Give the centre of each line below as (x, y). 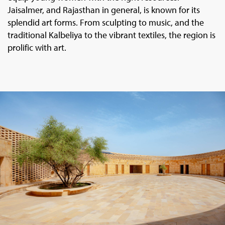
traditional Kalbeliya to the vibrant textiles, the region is (111, 35)
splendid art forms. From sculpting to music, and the (106, 23)
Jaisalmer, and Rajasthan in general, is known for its (104, 10)
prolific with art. (37, 48)
